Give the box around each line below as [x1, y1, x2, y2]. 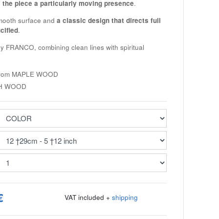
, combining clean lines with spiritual [34, 42, 144, 52]
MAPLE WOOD [11, 69, 58, 79]
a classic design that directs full [56, 15, 161, 25]
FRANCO [5, 42, 34, 52]
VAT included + [64, 193, 112, 202]
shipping [111, 193, 138, 202]
